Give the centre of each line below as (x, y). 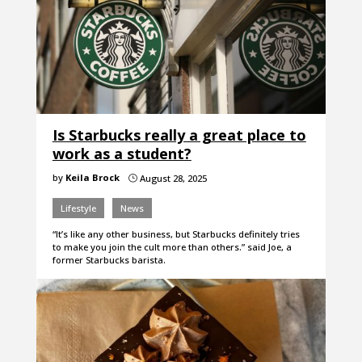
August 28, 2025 (172, 179)
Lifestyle (78, 208)
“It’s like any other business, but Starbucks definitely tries (176, 234)
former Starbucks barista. (110, 260)
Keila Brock (92, 178)
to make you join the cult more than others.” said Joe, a (172, 247)
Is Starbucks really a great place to (179, 135)
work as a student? (122, 154)
